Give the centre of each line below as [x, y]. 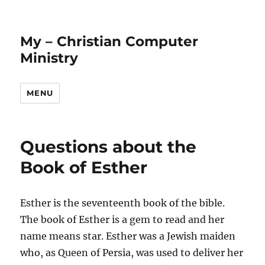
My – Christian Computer [109, 41]
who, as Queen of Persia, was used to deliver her [132, 253]
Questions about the [109, 147]
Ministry [49, 58]
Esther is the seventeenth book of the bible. [123, 203]
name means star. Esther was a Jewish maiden [128, 236]
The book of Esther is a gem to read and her [122, 219]
